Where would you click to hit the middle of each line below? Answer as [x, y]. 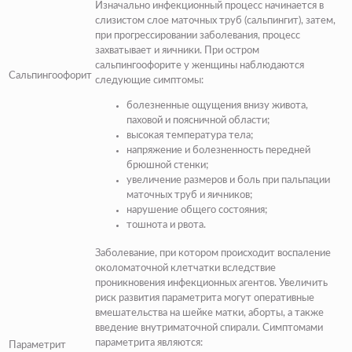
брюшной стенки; [167, 166]
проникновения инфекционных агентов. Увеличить [211, 284]
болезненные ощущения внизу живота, [217, 106]
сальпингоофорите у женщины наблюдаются [200, 66]
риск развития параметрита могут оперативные [205, 299]
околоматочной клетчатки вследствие [185, 269]
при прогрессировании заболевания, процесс [198, 36]
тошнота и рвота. [166, 225]
